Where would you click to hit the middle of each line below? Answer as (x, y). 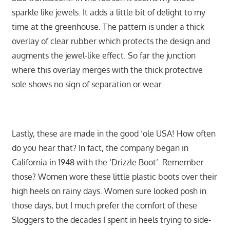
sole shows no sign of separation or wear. (87, 84)
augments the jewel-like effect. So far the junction (103, 56)
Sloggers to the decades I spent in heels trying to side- (111, 220)
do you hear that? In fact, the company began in (100, 148)
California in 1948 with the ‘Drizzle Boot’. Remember (108, 162)
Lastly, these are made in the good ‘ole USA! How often (113, 134)
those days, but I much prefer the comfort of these (104, 206)
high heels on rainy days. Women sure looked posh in (109, 191)
